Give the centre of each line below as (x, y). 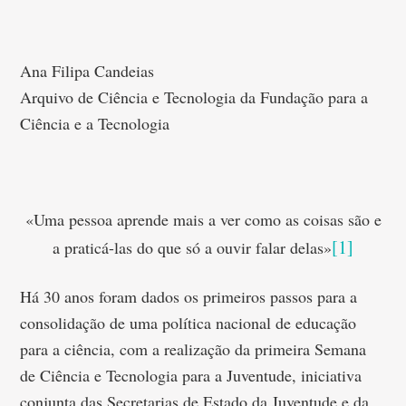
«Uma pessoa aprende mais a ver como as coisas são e (203, 219)
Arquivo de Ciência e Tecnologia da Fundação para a (194, 97)
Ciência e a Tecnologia (95, 123)
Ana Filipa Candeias (87, 71)
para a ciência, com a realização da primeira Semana (193, 349)
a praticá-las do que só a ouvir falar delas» (192, 247)
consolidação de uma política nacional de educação (188, 323)
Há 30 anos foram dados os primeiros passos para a (189, 296)
